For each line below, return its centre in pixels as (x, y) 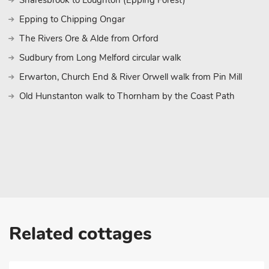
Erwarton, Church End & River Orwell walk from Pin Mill (131, 77)
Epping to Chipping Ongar (72, 19)
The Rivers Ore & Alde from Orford (89, 38)
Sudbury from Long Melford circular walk (100, 58)
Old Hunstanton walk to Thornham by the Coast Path (127, 96)
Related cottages (80, 234)
